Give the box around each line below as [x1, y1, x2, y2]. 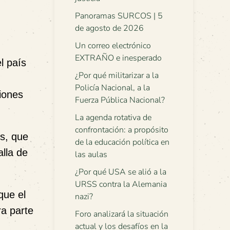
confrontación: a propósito [75, 124, 168, 136]
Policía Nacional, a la [75, 82, 150, 93]
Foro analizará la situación [75, 208, 168, 220]
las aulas [75, 149, 107, 160]
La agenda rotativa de [75, 112, 151, 123]
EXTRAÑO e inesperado [75, 52, 162, 64]
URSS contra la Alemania [75, 179, 167, 190]
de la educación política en [75, 137, 169, 148]
